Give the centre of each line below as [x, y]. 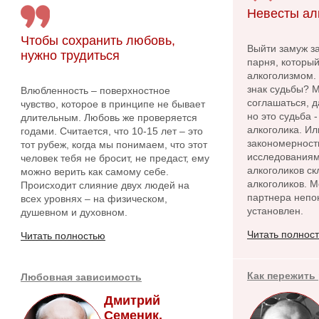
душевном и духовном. [74, 212]
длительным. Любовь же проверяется [109, 117]
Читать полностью [63, 236]
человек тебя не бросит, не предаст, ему [115, 158]
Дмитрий [132, 300]
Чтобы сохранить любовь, [98, 41]
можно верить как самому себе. [95, 172]
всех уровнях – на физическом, [94, 199]
